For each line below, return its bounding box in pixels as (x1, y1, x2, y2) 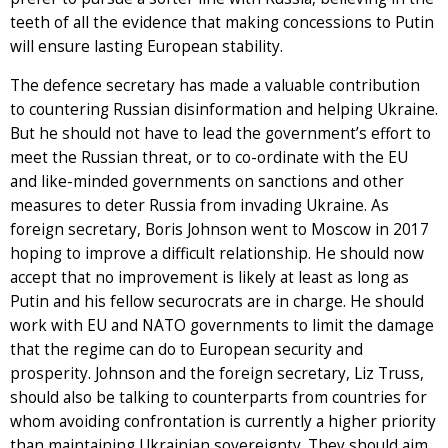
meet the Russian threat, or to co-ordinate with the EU (10, 146, 408, 168)
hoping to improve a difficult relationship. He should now (10, 242, 424, 264)
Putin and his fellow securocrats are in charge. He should (10, 290, 424, 312)
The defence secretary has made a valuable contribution (10, 74, 420, 96)
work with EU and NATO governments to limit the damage (10, 314, 434, 336)
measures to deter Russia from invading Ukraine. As (10, 194, 389, 216)
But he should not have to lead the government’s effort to (10, 122, 431, 144)
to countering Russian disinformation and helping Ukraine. (10, 98, 438, 120)
